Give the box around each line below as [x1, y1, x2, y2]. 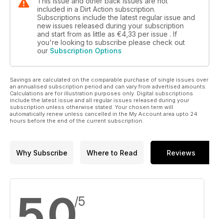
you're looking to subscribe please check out [37, 38, 185, 46]
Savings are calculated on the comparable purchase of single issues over [10, 76, 208, 83]
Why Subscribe [16, 148, 67, 157]
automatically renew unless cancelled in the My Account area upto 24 [10, 110, 197, 117]
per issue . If [138, 30, 177, 38]
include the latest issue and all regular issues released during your [10, 97, 189, 104]
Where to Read [87, 148, 137, 157]
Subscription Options [50, 46, 122, 55]
